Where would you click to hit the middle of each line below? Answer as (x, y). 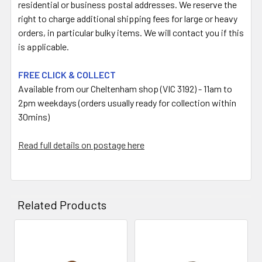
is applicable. (44, 46)
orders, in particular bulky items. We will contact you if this (131, 32)
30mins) (34, 116)
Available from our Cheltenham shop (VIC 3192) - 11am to (125, 88)
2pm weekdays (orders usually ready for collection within (127, 102)
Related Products (62, 204)
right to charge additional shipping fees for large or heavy (128, 18)
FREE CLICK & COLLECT (67, 74)
